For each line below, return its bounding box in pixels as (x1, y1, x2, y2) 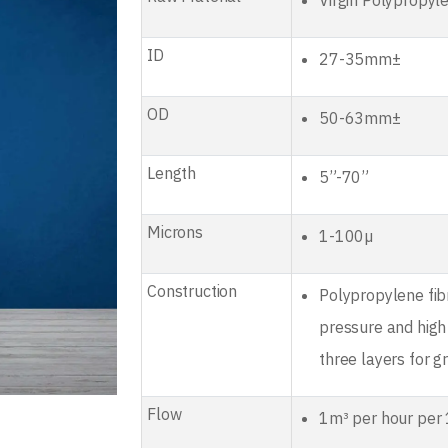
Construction (147, 281, 238, 301)
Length (147, 163, 197, 183)
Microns (147, 222, 203, 242)
